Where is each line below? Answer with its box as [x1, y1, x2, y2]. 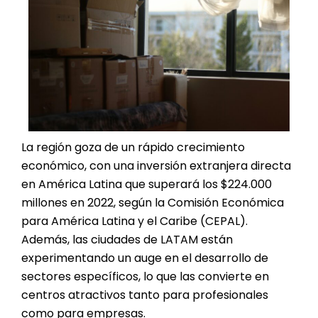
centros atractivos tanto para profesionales [21, 287, 268, 304]
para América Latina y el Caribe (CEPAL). [21, 213, 248, 230]
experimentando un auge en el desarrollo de [21, 250, 268, 267]
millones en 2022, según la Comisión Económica [21, 194, 284, 212]
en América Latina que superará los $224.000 [21, 176, 272, 193]
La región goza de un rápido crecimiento [21, 139, 245, 156]
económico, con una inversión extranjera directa [21, 158, 291, 175]
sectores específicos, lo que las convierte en [21, 268, 269, 285]
